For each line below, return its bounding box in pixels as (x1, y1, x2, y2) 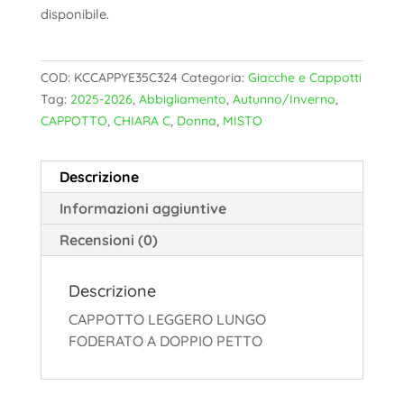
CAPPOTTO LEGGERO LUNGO (68, 310, 266, 329)
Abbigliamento (138, 91, 226, 108)
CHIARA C (113, 113, 170, 130)
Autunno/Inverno (232, 91, 335, 108)
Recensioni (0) (59, 231, 158, 250)
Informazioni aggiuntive (59, 199, 226, 218)
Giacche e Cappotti (247, 69, 362, 87)
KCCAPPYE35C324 (73, 69, 178, 87)
